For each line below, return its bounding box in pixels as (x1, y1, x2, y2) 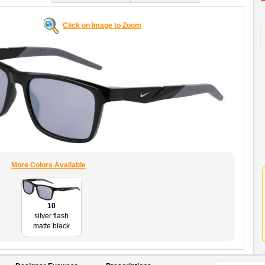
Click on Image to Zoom (63, 21, 141, 30)
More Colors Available (11, 161, 86, 169)
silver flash (34, 211, 69, 220)
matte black (33, 221, 70, 230)
